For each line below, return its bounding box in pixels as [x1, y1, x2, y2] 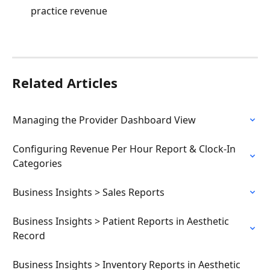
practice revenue [31, 4, 107, 17]
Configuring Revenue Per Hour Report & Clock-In [13, 142, 238, 156]
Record [13, 229, 45, 243]
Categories [13, 157, 62, 171]
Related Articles [12, 74, 118, 92]
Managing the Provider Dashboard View [13, 113, 196, 127]
